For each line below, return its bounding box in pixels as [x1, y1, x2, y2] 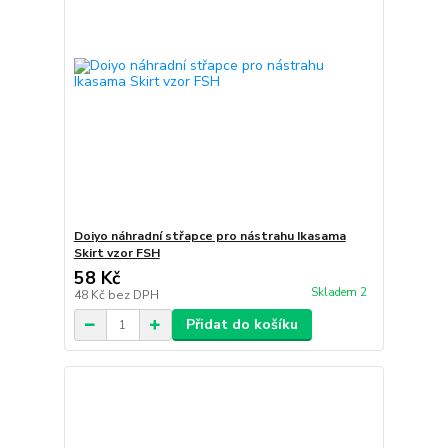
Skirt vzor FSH [73, 245, 160, 261]
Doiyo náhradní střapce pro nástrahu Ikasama [73, 228, 346, 244]
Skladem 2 [310, 285, 370, 301]
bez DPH [107, 287, 159, 303]
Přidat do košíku [185, 315, 298, 334]
